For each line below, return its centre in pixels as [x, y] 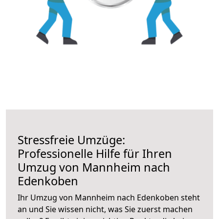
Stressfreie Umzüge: [71, 140]
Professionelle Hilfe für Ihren [95, 153]
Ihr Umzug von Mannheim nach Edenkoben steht [109, 197]
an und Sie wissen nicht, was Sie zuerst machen [105, 209]
